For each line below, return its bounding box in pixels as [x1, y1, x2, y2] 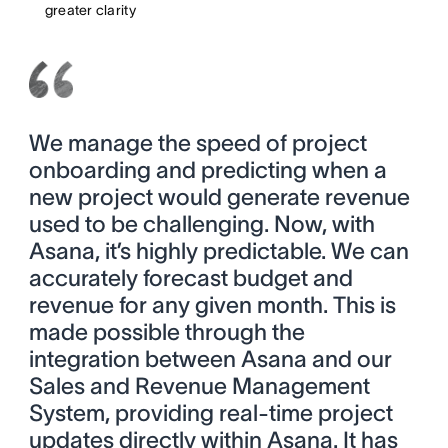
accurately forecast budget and [28, 265, 353, 292]
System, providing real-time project [28, 400, 393, 427]
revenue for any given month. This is [28, 292, 396, 319]
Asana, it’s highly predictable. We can [28, 238, 409, 265]
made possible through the [28, 319, 305, 346]
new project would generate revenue [28, 184, 410, 211]
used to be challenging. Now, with [28, 211, 375, 238]
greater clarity [44, 2, 136, 19]
